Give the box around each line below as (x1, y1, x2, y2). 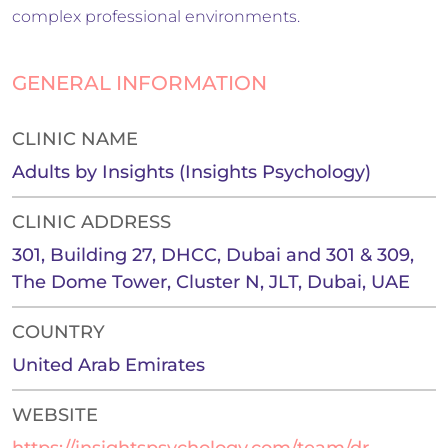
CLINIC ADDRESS (12, 211, 171, 234)
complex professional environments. (12, 7, 300, 27)
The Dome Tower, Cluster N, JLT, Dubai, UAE (12, 271, 410, 294)
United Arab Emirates (12, 354, 205, 377)
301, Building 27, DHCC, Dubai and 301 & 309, (12, 244, 414, 267)
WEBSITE (12, 404, 98, 427)
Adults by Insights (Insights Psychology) (12, 161, 371, 184)
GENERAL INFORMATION (12, 71, 267, 96)
